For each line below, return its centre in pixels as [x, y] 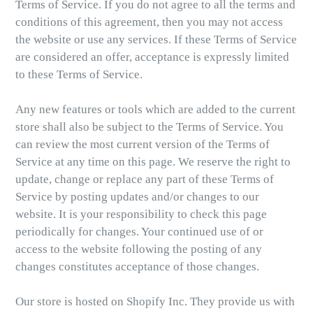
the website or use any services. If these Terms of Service [156, 40]
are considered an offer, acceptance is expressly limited [152, 57]
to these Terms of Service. [79, 75]
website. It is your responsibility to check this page [141, 214]
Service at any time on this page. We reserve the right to [153, 162]
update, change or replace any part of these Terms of [145, 180]
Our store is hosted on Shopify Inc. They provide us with [155, 302]
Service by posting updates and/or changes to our [137, 197]
